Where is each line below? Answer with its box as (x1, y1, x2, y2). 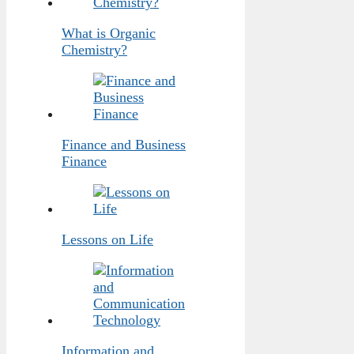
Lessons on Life (62, 231, 153, 247)
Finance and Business (62, 136, 186, 153)
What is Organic (62, 24, 156, 41)
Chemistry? (62, 41, 127, 58)
